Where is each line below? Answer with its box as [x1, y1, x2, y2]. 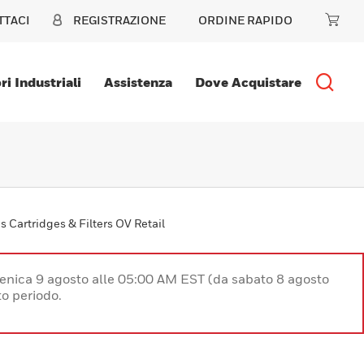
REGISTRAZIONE [73, 13, 166, 27]
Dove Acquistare [194, 74, 301, 90]
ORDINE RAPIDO [198, 13, 292, 27]
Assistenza [103, 74, 172, 90]
